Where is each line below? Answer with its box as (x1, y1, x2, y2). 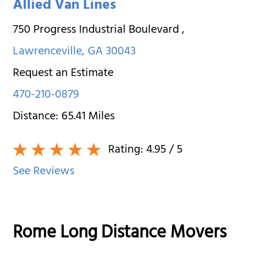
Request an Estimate (13, 63, 114, 85)
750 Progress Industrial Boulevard (13, 19, 182, 42)
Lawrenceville (13, 41, 82, 63)
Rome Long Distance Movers (13, 218, 227, 251)
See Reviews (13, 161, 75, 183)
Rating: (105, 139, 147, 161)
